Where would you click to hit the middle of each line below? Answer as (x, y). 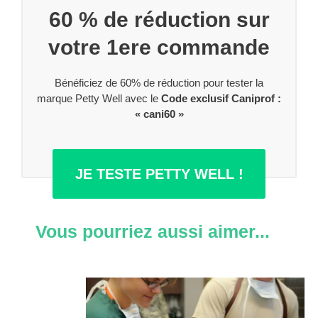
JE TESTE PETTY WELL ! (159, 174)
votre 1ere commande (159, 48)
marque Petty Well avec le (99, 99)
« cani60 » (159, 114)
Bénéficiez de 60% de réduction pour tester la (159, 83)
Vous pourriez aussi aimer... (153, 231)
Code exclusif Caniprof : (221, 99)
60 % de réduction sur (159, 20)
